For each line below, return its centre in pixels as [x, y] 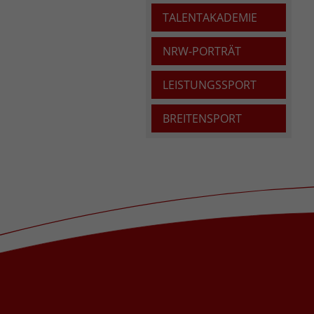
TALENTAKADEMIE [210, 17]
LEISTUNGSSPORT [210, 84]
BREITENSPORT [202, 118]
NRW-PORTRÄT [202, 51]
